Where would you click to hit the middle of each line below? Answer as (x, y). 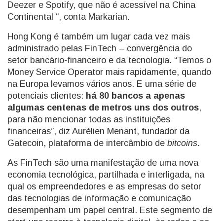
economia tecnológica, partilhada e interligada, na (106, 175)
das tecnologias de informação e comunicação (99, 198)
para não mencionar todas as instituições (89, 119)
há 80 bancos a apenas (135, 96)
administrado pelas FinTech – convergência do (100, 48)
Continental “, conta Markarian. (69, 17)
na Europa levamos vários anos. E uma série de (102, 84)
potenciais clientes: (47, 96)
